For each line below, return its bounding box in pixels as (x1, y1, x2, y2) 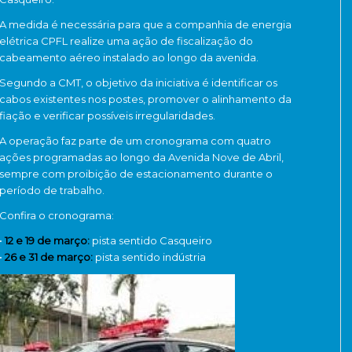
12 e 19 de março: (5, 234, 90, 247)
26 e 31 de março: (5, 251, 93, 264)
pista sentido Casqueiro (90, 234, 212, 247)
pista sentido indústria (93, 251, 206, 264)
